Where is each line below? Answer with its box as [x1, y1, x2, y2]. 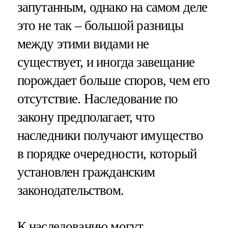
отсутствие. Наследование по [17, 91, 178, 107]
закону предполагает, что [17, 109, 155, 125]
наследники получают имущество [17, 128, 203, 144]
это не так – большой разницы [17, 18, 183, 34]
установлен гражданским [17, 164, 155, 180]
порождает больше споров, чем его [17, 73, 210, 89]
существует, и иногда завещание [17, 54, 195, 70]
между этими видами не [17, 36, 149, 52]
